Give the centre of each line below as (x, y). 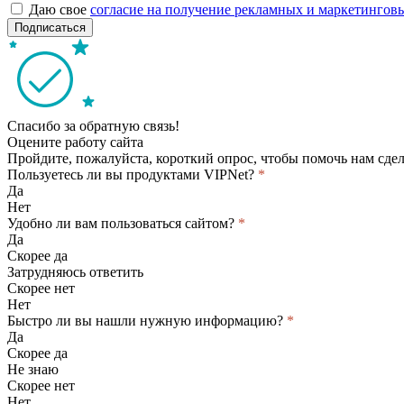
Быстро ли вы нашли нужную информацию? (147, 320)
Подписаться (50, 27)
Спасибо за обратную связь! (93, 125)
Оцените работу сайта (75, 142)
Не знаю (33, 369)
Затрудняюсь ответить (75, 271)
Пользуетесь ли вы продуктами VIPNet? (133, 174)
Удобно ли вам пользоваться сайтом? (123, 223)
